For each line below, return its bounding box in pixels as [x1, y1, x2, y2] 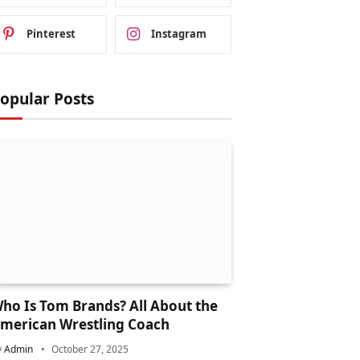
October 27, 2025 [51, 342, 129, 357]
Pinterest [27, 27, 76, 42]
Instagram [151, 27, 207, 42]
